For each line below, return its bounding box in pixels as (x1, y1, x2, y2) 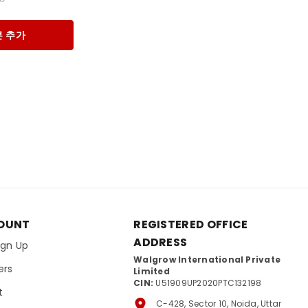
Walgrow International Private (133, 253, 281, 265)
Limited (133, 265, 170, 277)
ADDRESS (133, 234, 188, 250)
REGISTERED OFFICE (133, 216, 248, 232)
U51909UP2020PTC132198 (153, 276, 262, 289)
